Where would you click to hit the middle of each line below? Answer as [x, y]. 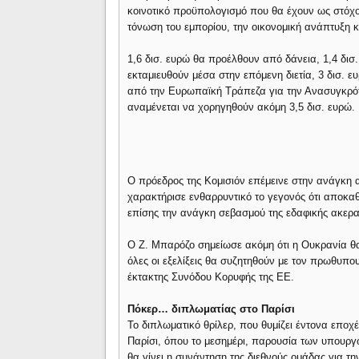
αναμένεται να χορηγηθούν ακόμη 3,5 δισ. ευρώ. [242, 107]
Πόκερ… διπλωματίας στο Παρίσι [212, 309]
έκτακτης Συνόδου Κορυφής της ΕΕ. [211, 277]
